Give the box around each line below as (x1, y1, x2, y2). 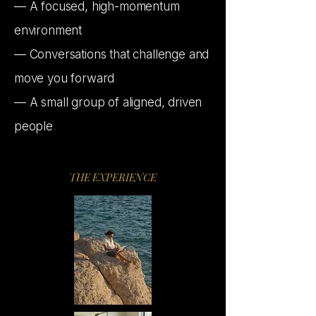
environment (14, 23, 83, 37)
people (14, 119, 53, 133)
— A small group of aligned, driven (14, 95, 202, 109)
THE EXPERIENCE (69, 170, 157, 184)
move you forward (14, 71, 115, 85)
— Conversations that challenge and (14, 47, 209, 61)
